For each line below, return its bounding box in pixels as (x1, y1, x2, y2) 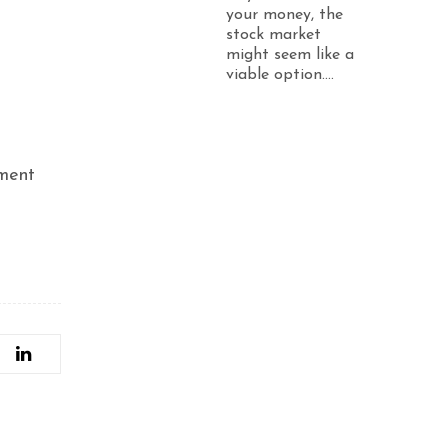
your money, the (226, 7, 343, 23)
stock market (226, 27, 321, 43)
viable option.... (226, 67, 334, 83)
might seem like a (226, 47, 354, 63)
